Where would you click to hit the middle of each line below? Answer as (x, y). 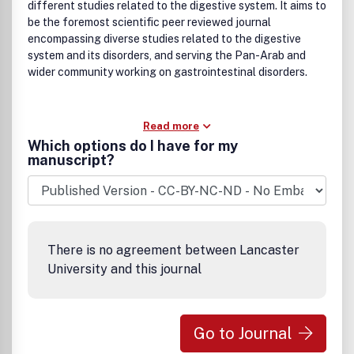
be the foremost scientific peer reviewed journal (149, 22)
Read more (171, 126)
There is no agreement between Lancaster (173, 250)
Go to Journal (243, 333)
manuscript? (71, 160)
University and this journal (124, 269)
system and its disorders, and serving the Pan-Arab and (167, 55)
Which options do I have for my (133, 146)
